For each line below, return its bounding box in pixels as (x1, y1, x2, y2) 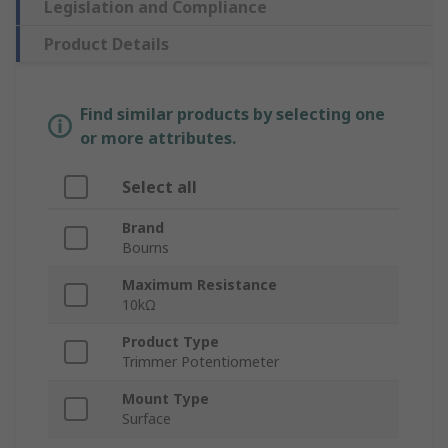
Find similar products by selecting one (80, 103, 385, 126)
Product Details (44, 33, 169, 56)
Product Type (122, 332, 219, 352)
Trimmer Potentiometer (122, 352, 279, 372)
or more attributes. (80, 127, 236, 150)
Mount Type (122, 389, 209, 409)
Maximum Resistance (122, 275, 277, 295)
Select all (122, 176, 197, 199)
